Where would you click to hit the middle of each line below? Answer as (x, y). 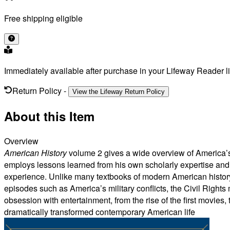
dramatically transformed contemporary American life (100, 212)
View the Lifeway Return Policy (119, 92)
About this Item (49, 116)
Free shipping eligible (43, 18)
